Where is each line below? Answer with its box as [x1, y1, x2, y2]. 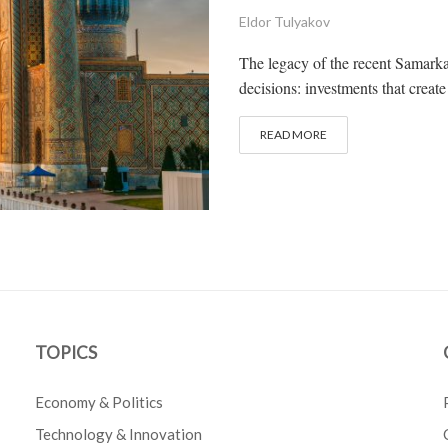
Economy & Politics [35, 393, 164, 412]
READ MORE [260, 127, 327, 142]
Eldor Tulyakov [239, 13, 330, 30]
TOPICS [35, 342, 98, 364]
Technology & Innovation [35, 425, 203, 444]
